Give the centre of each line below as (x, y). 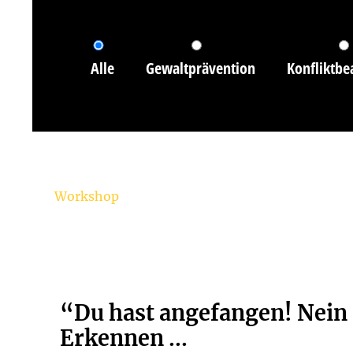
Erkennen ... (123, 338)
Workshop (86, 196)
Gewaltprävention (200, 68)
